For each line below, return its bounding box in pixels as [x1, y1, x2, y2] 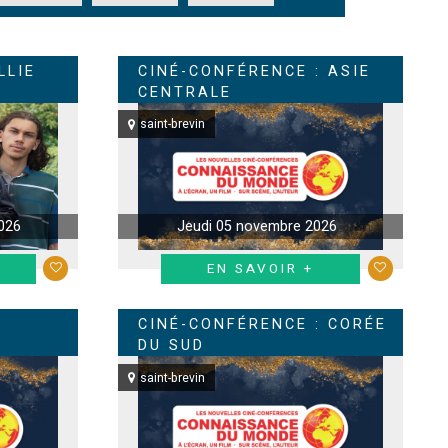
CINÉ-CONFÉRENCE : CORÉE [138, 314, 388, 336]
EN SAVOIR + [207, 259, 315, 280]
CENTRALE [138, 82, 233, 103]
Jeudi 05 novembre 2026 [177, 216, 338, 238]
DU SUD [138, 335, 206, 357]
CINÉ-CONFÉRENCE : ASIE [138, 61, 372, 82]
